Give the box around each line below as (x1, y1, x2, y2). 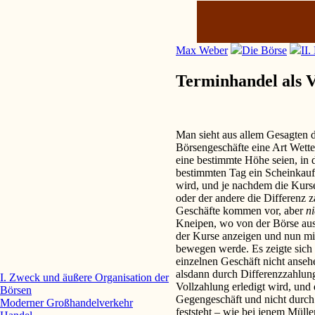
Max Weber (176, 44, 228, 56)
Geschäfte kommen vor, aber (176, 204, 306, 217)
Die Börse (242, 44, 287, 56)
